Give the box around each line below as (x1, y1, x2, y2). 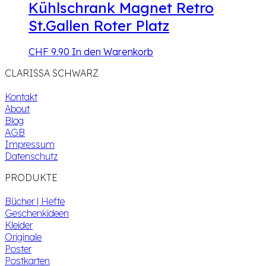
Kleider (5, 219, 33, 232)
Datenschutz (5, 150, 58, 163)
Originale (5, 231, 42, 243)
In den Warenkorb (72, 46, 153, 58)
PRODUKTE (5, 172, 58, 184)
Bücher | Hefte (5, 195, 65, 208)
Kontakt (5, 91, 37, 103)
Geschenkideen (5, 207, 69, 220)
